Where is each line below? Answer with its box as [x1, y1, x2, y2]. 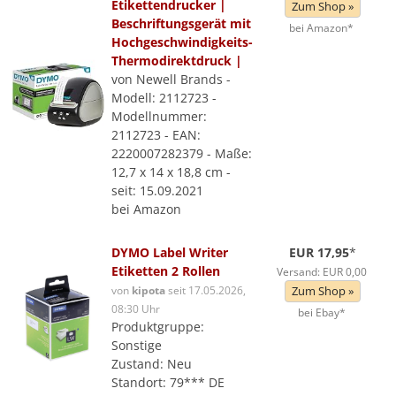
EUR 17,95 [289, 244, 350, 261]
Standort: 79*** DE [111, 374, 225, 391]
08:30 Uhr [111, 301, 160, 316]
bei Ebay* [297, 305, 346, 319]
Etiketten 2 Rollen [111, 263, 220, 279]
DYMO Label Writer [111, 244, 228, 261]
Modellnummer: [111, 108, 207, 125]
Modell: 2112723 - [111, 89, 217, 106]
